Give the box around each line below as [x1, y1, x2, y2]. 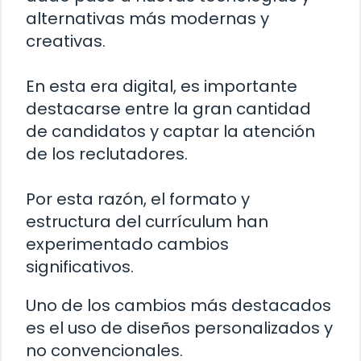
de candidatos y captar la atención [26, 120, 315, 143]
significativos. [26, 255, 134, 279]
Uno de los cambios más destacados [26, 294, 331, 317]
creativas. [26, 30, 106, 53]
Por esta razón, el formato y [26, 188, 250, 211]
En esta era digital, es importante [26, 75, 297, 98]
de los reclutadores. [26, 143, 188, 166]
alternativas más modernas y [26, 7, 269, 31]
